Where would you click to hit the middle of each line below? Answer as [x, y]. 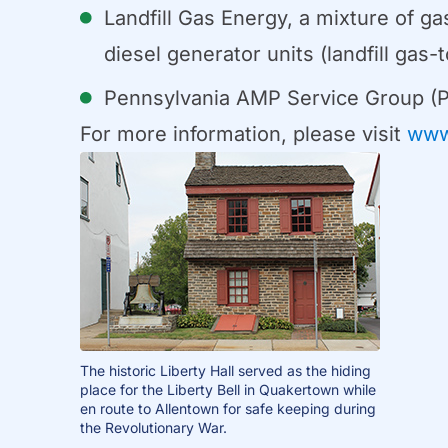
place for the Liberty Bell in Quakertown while [228, 389]
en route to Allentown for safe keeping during [228, 408]
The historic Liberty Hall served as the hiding [225, 370]
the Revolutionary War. [153, 427]
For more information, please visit [243, 133]
